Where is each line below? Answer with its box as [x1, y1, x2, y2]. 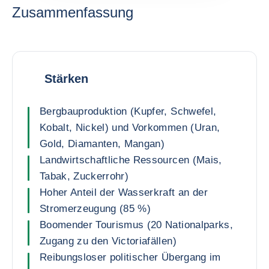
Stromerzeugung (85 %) [40, 203, 151, 214]
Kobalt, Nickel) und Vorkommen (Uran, [40, 122, 220, 133]
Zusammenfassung [12, 4, 133, 20]
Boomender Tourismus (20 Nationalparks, [40, 219, 233, 231]
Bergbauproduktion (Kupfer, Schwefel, [40, 106, 217, 117]
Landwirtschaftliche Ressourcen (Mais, [40, 154, 222, 166]
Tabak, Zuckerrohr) [40, 171, 129, 182]
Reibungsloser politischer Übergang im [40, 252, 221, 263]
